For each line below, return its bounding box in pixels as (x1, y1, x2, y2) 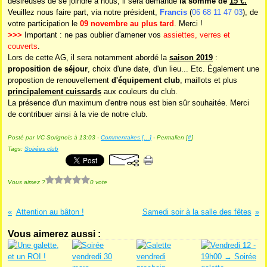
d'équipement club (111, 76, 180, 85)
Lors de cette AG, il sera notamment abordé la (8, 53, 169, 62)
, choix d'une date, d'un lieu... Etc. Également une (88, 64, 259, 73)
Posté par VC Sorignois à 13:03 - (8, 134, 101, 141)
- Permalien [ (151, 134, 188, 141)
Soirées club (24, 145, 58, 152)
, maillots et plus (180, 76, 237, 85)
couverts (8, 42, 38, 51)
